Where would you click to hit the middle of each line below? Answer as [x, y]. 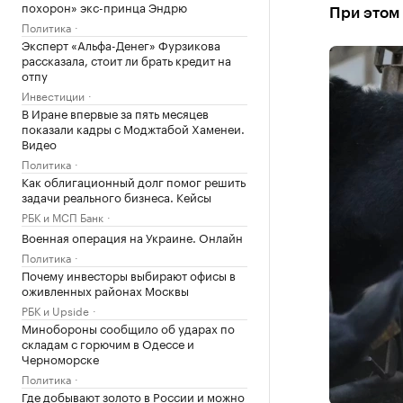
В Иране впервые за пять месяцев [115, 112]
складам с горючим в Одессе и [108, 343]
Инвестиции [53, 95]
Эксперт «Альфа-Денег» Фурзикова [121, 44]
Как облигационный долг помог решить [134, 181]
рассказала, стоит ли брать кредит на [126, 59]
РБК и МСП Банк [63, 216]
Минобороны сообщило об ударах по [128, 327]
